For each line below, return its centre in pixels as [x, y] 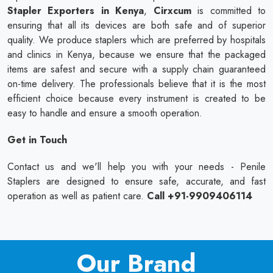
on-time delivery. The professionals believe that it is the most [136, 83]
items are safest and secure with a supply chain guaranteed [136, 69]
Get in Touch [37, 140]
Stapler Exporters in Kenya [76, 10]
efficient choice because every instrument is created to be [136, 98]
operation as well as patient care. [77, 196]
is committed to [229, 10]
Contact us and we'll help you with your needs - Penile [136, 166]
